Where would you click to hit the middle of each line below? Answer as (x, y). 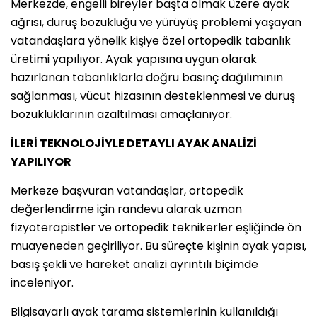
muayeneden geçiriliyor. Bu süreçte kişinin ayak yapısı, (158, 246)
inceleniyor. (42, 282)
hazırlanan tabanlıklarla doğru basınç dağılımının (147, 77)
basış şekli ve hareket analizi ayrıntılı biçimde (134, 264)
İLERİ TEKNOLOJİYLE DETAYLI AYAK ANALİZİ (134, 143)
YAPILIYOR (41, 161)
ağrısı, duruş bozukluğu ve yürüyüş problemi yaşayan (156, 22)
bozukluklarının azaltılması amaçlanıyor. (121, 114)
